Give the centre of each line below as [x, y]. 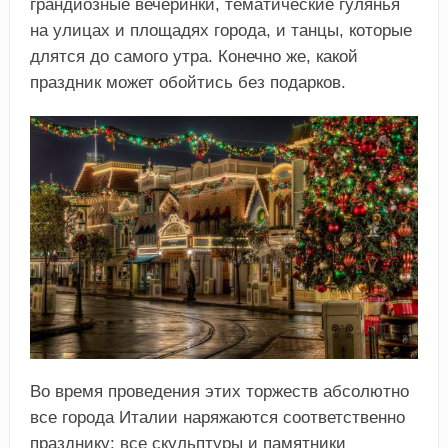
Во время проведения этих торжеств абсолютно [219, 391]
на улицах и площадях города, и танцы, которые [220, 30]
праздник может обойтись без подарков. [187, 82]
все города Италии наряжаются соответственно [217, 417]
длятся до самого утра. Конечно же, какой [193, 56]
